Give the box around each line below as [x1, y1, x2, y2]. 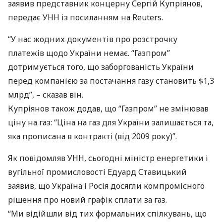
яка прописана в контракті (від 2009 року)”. [8, 131, 177, 142]
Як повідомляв [8, 153, 67, 164]
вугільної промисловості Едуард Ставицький [8, 166, 187, 177]
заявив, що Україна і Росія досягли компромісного [8, 180, 205, 191]
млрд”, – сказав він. [8, 89, 83, 100]
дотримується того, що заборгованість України [8, 61, 194, 72]
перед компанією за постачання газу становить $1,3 [8, 75, 214, 86]
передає [8, 12, 43, 23]
